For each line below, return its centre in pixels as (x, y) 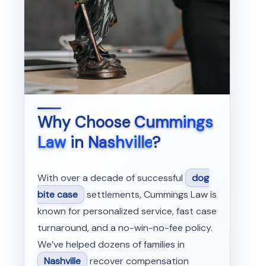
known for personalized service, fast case (127, 211)
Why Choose (85, 122)
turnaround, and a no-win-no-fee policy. (125, 227)
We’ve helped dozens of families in (111, 244)
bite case (57, 194)
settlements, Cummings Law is (150, 194)
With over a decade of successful (111, 178)
